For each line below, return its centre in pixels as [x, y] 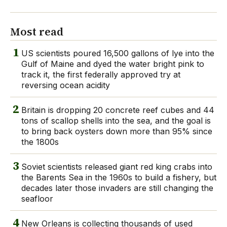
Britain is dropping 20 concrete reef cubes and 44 [118, 110]
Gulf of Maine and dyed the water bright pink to [113, 64]
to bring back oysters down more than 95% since [117, 131]
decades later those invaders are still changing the [117, 188]
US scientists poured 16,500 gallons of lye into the [118, 53]
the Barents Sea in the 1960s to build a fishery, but [119, 177]
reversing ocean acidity [66, 85]
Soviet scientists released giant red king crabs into [117, 166]
